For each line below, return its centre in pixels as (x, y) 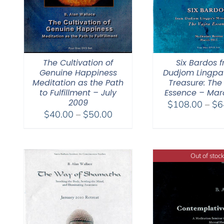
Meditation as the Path (78, 82)
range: (125, 126)
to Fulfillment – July (78, 92)
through (127, 151)
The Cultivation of (78, 62)
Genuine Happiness (78, 72)
